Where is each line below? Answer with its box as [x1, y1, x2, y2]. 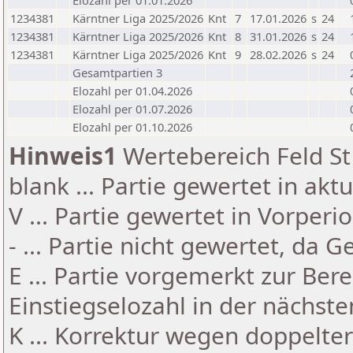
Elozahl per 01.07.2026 [72, 101, 192, 117]
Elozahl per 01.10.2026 [72, 119, 192, 135]
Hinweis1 [9, 139, 117, 172]
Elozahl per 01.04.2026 [72, 83, 192, 98]
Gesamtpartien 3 [72, 65, 162, 80]
